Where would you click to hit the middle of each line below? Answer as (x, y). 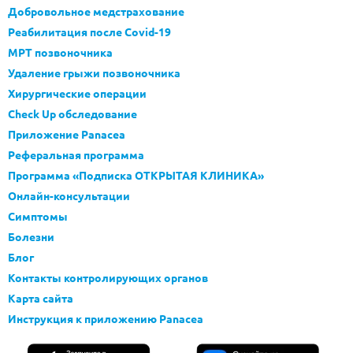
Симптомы (38, 216)
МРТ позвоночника (60, 52)
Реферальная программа (76, 154)
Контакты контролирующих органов (108, 277)
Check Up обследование (72, 113)
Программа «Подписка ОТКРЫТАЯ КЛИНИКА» (136, 175)
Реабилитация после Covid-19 (89, 32)
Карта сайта (41, 298)
